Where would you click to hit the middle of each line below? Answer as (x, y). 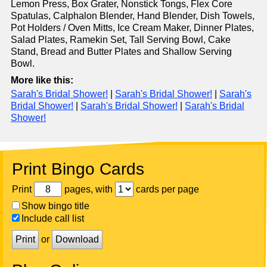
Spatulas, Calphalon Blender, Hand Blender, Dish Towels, (133, 16)
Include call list (53, 219)
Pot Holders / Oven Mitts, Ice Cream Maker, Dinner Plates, (132, 28)
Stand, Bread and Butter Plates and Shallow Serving (121, 52)
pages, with (89, 189)
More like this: (42, 80)
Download (77, 240)
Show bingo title (55, 206)
